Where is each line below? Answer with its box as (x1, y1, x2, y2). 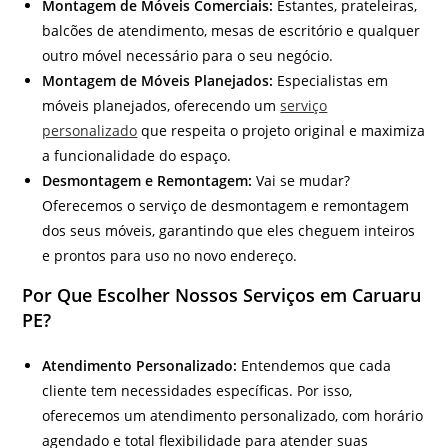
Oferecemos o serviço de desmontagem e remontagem (42, 195, 410, 215)
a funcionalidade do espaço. (42, 145, 232, 165)
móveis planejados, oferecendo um (42, 95, 281, 115)
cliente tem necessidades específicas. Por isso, (42, 380, 353, 400)
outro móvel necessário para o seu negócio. (42, 45, 334, 65)
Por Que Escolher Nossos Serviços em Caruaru (22, 282, 422, 307)
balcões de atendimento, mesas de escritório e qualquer (42, 20, 421, 40)
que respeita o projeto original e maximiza (137, 120, 426, 140)
